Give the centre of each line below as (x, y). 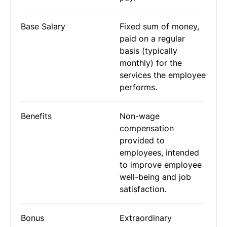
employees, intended (159, 153)
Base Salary (43, 26)
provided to (142, 140)
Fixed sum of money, (159, 26)
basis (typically (148, 51)
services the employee (163, 75)
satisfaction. (143, 189)
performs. (138, 87)
